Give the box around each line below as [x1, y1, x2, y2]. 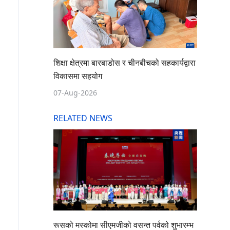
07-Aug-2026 [53, 88, 97, 99]
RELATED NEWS [53, 112, 112, 124]
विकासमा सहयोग [53, 70, 102, 82]
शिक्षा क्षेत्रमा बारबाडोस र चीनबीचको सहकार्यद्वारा [53, 57, 196, 69]
